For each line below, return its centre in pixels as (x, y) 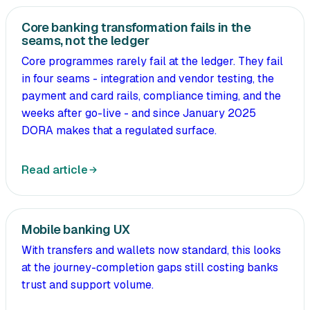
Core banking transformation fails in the (136, 28)
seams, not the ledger (85, 41)
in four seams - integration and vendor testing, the (148, 79)
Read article (55, 170)
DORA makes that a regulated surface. (119, 131)
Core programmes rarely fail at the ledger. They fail (152, 62)
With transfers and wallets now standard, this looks (151, 250)
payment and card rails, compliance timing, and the (151, 96)
